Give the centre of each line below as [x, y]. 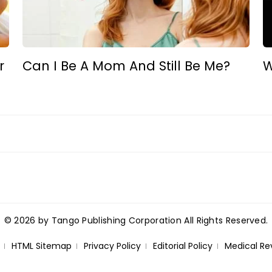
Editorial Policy [182, 246]
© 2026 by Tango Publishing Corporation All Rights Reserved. [136, 221]
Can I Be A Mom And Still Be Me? [127, 66]
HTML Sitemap [41, 246]
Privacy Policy [112, 246]
